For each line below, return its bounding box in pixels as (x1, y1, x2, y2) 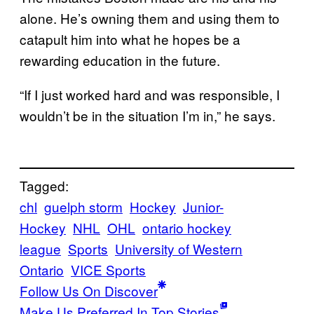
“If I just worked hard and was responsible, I (20, 84, 280, 104)
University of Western (115, 239, 243, 259)
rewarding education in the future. (20, 50, 220, 69)
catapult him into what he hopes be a (20, 29, 240, 48)
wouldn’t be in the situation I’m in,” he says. (20, 105, 275, 125)
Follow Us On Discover (20, 281, 158, 301)
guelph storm (44, 197, 123, 217)
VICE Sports (71, 260, 146, 280)
